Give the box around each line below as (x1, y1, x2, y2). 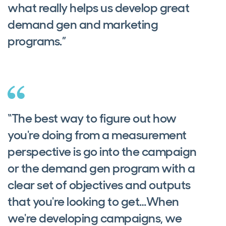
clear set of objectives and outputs (8, 177, 191, 193)
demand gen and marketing (8, 17, 158, 33)
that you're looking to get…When (8, 194, 179, 210)
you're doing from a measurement (8, 127, 187, 143)
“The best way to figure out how (8, 110, 177, 127)
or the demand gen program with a (8, 160, 195, 177)
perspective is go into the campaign (8, 144, 197, 160)
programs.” (8, 33, 66, 49)
